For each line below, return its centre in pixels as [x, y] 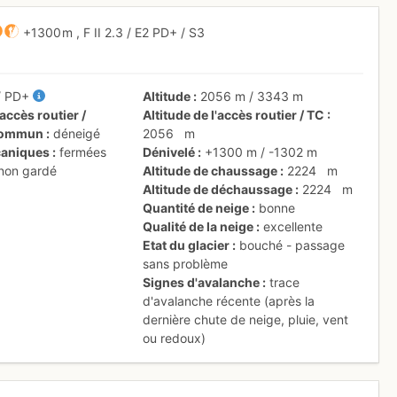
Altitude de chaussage [210, 170]
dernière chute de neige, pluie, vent [246, 319]
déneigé [77, 133]
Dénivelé [169, 152]
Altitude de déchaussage [218, 189]
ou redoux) [175, 338]
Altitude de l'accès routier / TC [234, 114]
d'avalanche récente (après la [229, 300]
